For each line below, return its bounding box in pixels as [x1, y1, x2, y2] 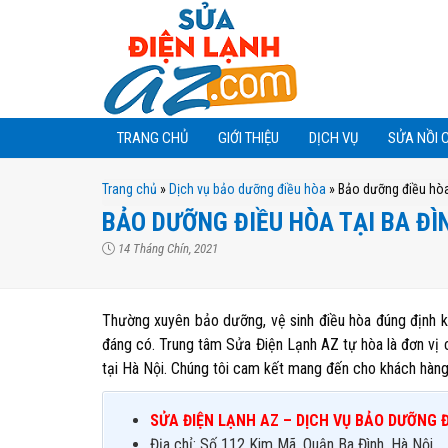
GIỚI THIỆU [218, 129, 279, 147]
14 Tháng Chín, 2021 [115, 241, 218, 256]
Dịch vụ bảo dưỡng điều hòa [169, 181, 326, 197]
